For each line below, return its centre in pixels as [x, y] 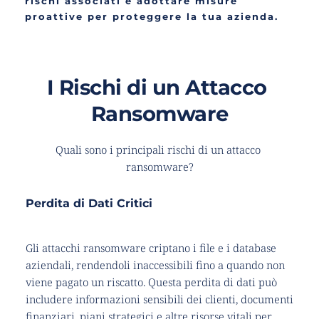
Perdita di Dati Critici [89, 204]
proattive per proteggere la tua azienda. [152, 17]
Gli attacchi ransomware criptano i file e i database [151, 248]
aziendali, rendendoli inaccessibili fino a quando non [155, 265]
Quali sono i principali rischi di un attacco [158, 150]
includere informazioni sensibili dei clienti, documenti [159, 299]
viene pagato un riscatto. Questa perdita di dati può [151, 282]
